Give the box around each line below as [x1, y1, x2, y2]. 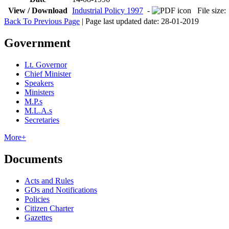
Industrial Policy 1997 [72, 6, 143, 15]
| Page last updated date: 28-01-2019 [80, 17, 199, 26]
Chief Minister [25, 69, 71, 78]
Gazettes [25, 213, 52, 222]
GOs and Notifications [25, 185, 97, 194]
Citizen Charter [25, 203, 74, 213]
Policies [25, 194, 50, 203]
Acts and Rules [25, 176, 74, 185]
